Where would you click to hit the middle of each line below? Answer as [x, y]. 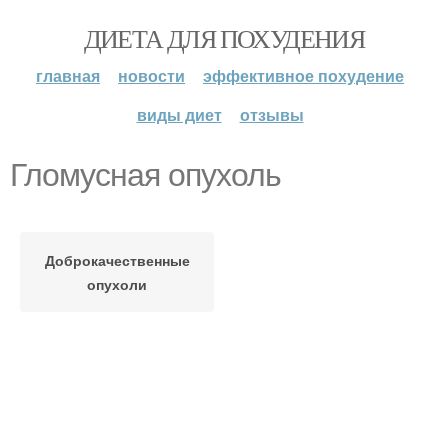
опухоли [117, 284]
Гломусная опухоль [145, 175]
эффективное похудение [303, 75]
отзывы [271, 114]
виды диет [179, 114]
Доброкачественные [117, 260]
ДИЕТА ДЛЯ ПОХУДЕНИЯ [224, 38]
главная [68, 75]
